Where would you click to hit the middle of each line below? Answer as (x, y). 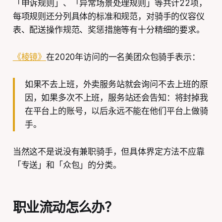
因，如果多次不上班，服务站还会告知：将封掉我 (116, 97)
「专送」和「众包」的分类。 (67, 165)
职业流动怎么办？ (65, 207)
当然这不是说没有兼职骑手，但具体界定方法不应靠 (109, 151)
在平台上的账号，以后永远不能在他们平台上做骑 (116, 111)
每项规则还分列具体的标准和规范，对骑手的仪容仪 (109, 16)
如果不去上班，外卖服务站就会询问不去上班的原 (116, 84)
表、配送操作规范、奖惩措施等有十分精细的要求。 (109, 29)
